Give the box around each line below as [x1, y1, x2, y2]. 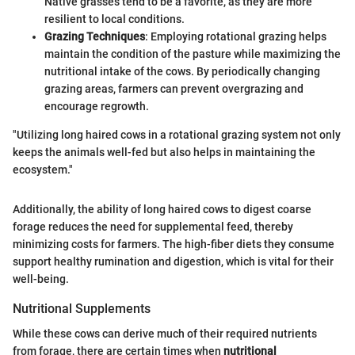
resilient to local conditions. [44, 12, 185, 25]
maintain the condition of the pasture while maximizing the [44, 47, 341, 60]
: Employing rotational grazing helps [145, 29, 326, 43]
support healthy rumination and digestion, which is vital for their [13, 254, 334, 268]
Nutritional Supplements [13, 300, 151, 316]
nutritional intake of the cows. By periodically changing [44, 64, 320, 78]
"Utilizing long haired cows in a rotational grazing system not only [13, 128, 341, 141]
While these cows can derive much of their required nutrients [13, 327, 317, 341]
